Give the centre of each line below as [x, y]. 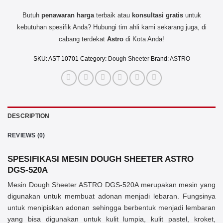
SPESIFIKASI [35, 159]
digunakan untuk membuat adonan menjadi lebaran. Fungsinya [111, 196]
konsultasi [148, 15]
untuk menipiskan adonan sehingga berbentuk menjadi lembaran [111, 208]
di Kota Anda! [144, 39]
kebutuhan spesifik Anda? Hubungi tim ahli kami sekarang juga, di [111, 27]
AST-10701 [63, 59]
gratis [174, 15]
